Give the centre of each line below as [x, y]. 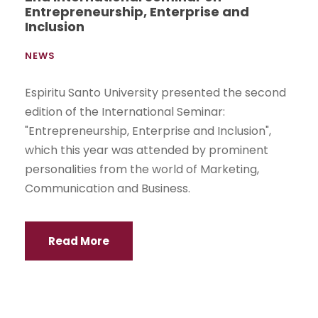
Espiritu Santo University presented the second [155, 92]
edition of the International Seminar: [125, 111]
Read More [79, 241]
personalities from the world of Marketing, [142, 169]
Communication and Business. [108, 188]
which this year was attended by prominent [147, 150]
